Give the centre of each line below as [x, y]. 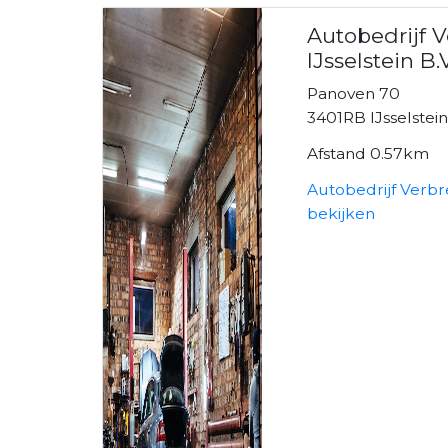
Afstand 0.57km [368, 153]
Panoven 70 [354, 93]
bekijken [341, 213]
